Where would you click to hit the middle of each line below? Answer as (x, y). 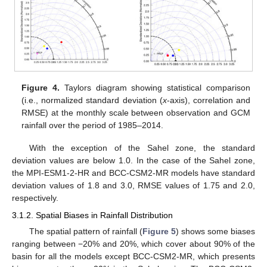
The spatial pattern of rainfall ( (86, 231)
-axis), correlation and (208, 100)
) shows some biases (215, 231)
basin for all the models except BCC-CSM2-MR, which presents (133, 256)
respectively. (35, 198)
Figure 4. (41, 88)
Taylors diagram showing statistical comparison (155, 88)
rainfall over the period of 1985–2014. (93, 125)
